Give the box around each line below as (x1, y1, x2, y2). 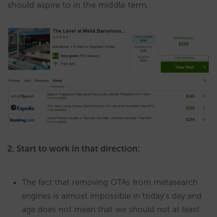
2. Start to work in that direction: (7, 143, 140, 155)
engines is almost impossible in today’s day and (22, 191, 201, 201)
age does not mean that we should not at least (22, 204, 200, 215)
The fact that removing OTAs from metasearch (22, 177, 198, 187)
